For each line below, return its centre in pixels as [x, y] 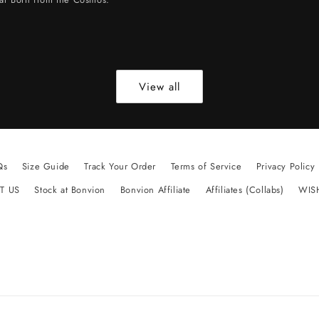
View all [159, 87]
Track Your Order [120, 167]
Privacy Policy [286, 167]
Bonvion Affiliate [155, 190]
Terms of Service [206, 167]
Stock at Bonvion [70, 190]
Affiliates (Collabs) [245, 190]
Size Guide [46, 167]
